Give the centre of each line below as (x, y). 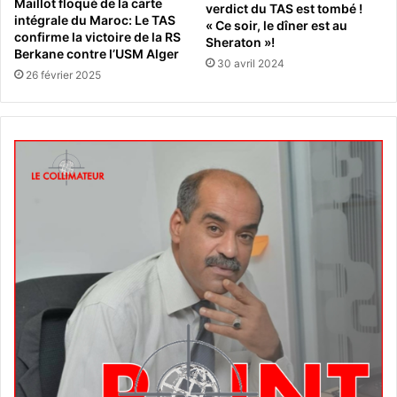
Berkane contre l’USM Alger (97, 53)
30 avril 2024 (251, 64)
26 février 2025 (63, 74)
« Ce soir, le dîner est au (276, 26)
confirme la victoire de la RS (97, 36)
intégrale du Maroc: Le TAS (95, 19)
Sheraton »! (240, 43)
